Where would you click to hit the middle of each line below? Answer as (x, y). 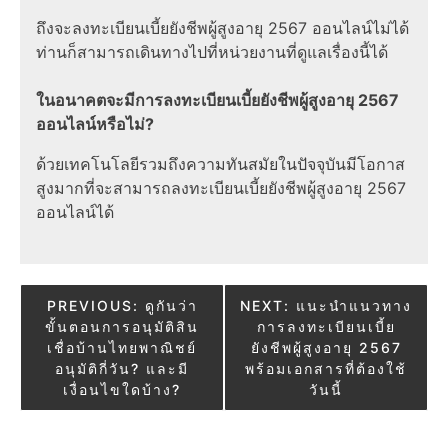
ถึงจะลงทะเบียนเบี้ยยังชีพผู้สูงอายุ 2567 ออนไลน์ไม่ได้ (222, 27)
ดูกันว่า (171, 305)
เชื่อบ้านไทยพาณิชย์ (122, 347)
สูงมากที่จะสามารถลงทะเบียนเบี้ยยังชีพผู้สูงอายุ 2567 (221, 187)
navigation (81, 336)
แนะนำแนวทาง (354, 305)
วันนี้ (326, 389)
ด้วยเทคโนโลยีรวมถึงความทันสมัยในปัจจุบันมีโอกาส (220, 163)
